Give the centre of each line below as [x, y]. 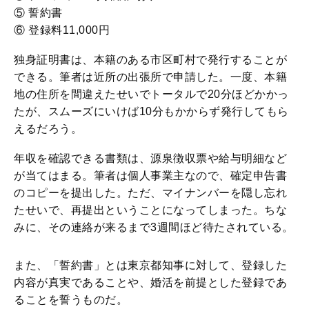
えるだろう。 [48, 128]
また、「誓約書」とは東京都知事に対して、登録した [150, 265]
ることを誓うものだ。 [71, 299]
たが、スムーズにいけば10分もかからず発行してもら [151, 111]
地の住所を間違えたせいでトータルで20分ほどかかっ [151, 94]
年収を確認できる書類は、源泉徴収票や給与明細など [150, 158]
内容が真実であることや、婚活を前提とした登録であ [150, 282]
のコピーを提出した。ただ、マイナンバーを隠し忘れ [150, 192]
